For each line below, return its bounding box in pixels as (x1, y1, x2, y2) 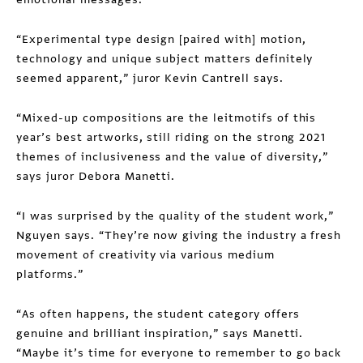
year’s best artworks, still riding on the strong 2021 (16, 130, 327, 145)
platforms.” (16, 267, 88, 282)
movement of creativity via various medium (16, 247, 275, 263)
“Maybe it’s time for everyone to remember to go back (16, 345, 342, 361)
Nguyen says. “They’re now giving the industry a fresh (16, 228, 342, 243)
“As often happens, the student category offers (16, 306, 300, 322)
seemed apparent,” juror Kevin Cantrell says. (16, 70, 284, 86)
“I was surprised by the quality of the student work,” (16, 208, 335, 224)
